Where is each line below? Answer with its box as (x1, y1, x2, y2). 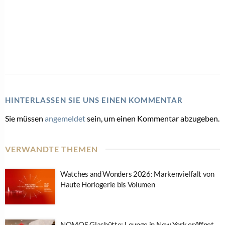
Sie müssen (5, 113, 45, 123)
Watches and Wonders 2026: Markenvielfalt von (60, 169, 214, 178)
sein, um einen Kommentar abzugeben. (85, 113, 219, 123)
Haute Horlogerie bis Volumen (60, 179, 155, 189)
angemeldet (45, 113, 85, 123)
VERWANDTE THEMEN (5, 144, 98, 154)
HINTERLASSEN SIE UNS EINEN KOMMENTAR (5, 95, 183, 104)
